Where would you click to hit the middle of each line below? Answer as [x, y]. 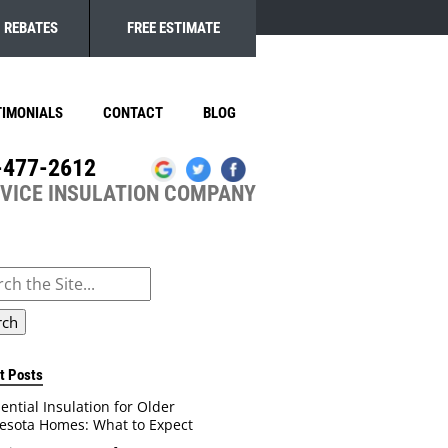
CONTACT [133, 113]
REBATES [31, 28]
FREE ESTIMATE [173, 28]
